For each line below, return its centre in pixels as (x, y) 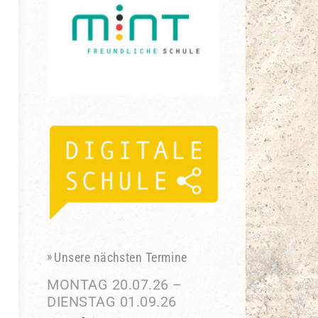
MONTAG (77, 285)
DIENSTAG (81, 302)
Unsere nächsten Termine (121, 258)
